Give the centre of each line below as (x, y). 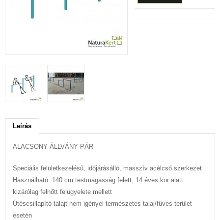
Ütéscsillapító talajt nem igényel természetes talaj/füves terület (102, 204)
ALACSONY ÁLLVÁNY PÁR (53, 147)
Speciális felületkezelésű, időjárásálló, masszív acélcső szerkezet (107, 168)
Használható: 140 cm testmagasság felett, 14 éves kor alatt (98, 180)
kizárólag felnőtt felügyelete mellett (62, 192)
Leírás (22, 126)
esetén (22, 215)
